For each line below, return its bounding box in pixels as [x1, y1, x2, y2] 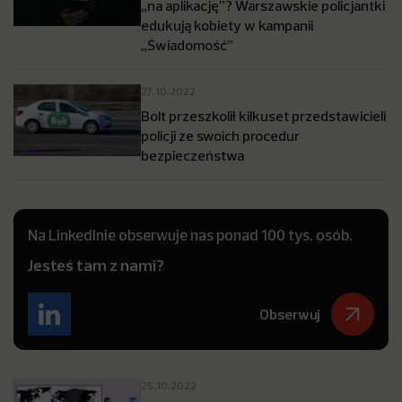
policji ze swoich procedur [141, 127, 300, 144]
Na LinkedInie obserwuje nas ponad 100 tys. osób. [28, 225, 353, 244]
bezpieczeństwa [141, 146, 244, 164]
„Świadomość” [141, 36, 233, 54]
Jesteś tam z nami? [28, 255, 164, 275]
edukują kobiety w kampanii [141, 16, 313, 34]
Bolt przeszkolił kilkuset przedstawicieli [141, 107, 386, 125]
